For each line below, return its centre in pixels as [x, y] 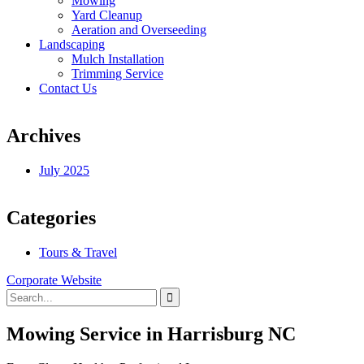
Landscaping [72, 44]
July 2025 [64, 170]
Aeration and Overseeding [139, 30]
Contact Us [68, 88]
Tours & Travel [78, 252]
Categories [51, 217]
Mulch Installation [118, 59]
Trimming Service [117, 74]
